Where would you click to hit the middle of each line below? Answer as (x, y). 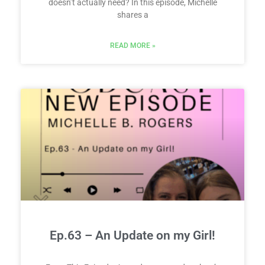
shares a (132, 14)
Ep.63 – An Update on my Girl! (132, 235)
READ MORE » (132, 45)
